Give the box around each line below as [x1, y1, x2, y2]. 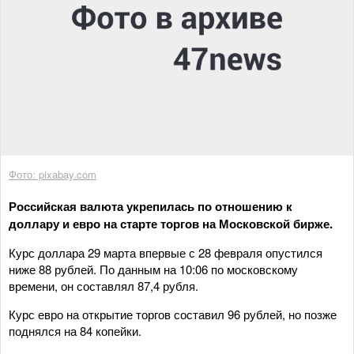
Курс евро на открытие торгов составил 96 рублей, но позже [9, 305, 337, 322]
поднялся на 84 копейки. [9, 322, 141, 339]
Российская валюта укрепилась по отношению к [9, 197, 292, 215]
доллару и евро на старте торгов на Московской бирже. [9, 214, 333, 232]
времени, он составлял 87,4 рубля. [9, 277, 201, 294]
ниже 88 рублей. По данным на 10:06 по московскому [9, 260, 298, 277]
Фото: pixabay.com [9, 166, 96, 182]
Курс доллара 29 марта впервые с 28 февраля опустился [9, 243, 322, 261]
